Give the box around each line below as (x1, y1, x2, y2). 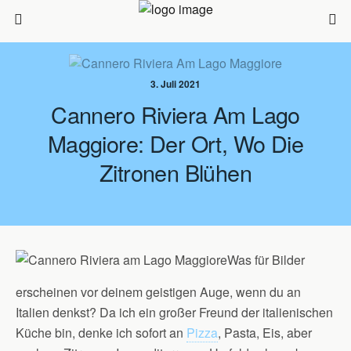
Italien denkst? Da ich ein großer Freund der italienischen (16, 303, 333, 321)
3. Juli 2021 (150, 77, 201, 91)
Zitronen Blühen (99, 156, 252, 188)
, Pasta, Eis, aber (218, 324, 312, 342)
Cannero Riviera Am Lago (51, 98, 300, 130)
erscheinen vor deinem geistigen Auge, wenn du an (16, 283, 301, 301)
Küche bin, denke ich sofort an (16, 324, 186, 342)
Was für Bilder (227, 251, 305, 269)
